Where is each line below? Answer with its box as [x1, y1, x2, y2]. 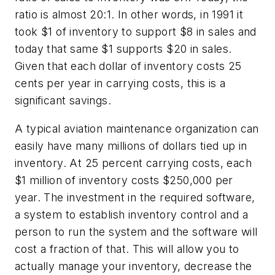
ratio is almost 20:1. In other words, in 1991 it [15, 8, 244, 21]
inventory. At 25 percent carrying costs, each [15, 156, 252, 169]
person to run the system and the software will [15, 225, 258, 238]
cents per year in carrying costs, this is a [15, 77, 226, 90]
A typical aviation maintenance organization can [15, 122, 259, 135]
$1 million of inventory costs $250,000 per [15, 173, 233, 187]
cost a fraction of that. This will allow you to [15, 242, 239, 255]
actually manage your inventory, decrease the [15, 259, 252, 273]
